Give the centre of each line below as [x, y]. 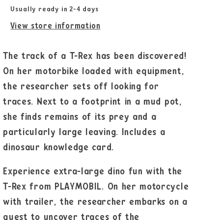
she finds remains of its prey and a [80, 117]
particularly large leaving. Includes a [84, 132]
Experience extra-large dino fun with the [93, 172]
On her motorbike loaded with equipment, [94, 71]
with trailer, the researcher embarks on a [95, 202]
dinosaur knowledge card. [58, 147]
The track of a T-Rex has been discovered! [95, 56]
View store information [55, 26]
